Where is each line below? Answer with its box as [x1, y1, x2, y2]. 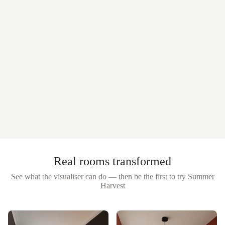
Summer [187, 172, 214, 181]
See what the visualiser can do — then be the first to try [11, 172, 186, 181]
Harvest [100, 181, 125, 190]
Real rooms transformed [54, 155, 171, 168]
